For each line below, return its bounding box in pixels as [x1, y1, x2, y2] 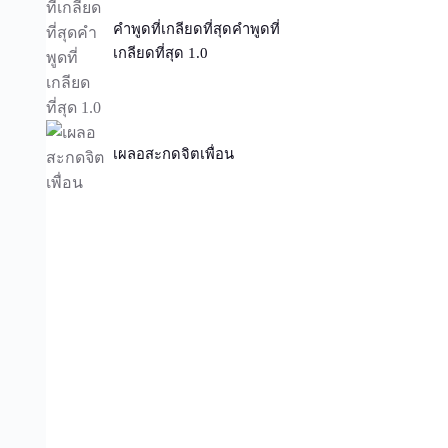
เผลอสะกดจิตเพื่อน [113, 145, 235, 162]
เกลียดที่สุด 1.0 [113, 45, 209, 62]
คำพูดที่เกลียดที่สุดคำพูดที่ [113, 21, 281, 38]
